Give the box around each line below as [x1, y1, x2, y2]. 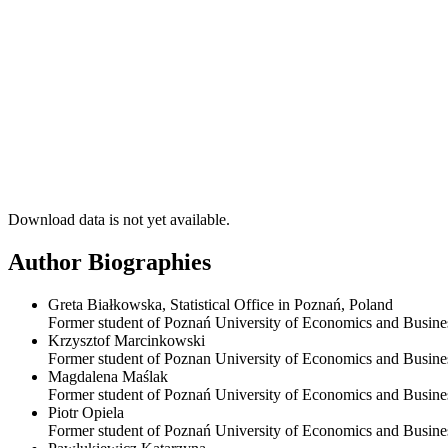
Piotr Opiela [48, 404, 124, 422]
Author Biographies [8, 249, 211, 276]
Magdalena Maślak [48, 368, 168, 386]
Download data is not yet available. [8, 211, 230, 229]
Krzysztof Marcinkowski [48, 332, 205, 350]
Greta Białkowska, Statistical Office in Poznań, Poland [48, 296, 393, 314]
